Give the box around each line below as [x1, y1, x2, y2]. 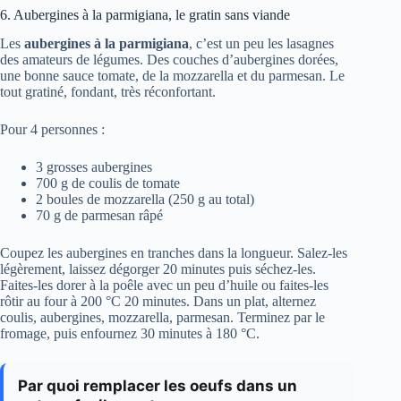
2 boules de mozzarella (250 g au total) [36, 192, 254, 208]
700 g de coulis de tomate [36, 175, 180, 192]
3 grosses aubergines [36, 159, 152, 175]
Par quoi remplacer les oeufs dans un [18, 377, 297, 396]
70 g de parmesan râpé [36, 208, 163, 224]
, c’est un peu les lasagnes [189, 36, 334, 52]
